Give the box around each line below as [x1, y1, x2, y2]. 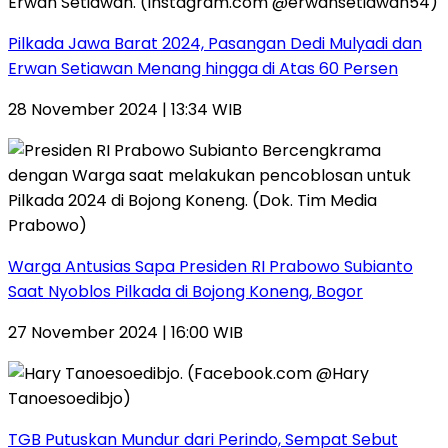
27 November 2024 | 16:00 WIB [8, 320, 243, 344]
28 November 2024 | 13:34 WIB [8, 97, 242, 121]
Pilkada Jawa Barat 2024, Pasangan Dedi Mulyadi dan [8, 31, 422, 55]
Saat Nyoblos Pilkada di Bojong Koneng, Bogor [8, 279, 363, 303]
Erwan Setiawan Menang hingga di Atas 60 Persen [8, 56, 398, 80]
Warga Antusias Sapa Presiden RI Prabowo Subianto [8, 254, 413, 278]
